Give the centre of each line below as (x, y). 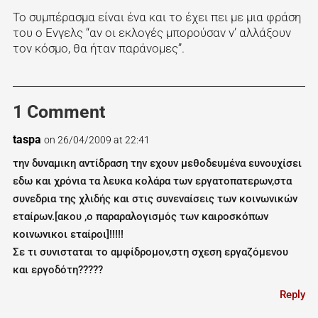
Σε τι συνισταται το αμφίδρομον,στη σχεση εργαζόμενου (150, 252)
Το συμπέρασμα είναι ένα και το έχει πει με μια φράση (157, 17)
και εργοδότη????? (57, 270)
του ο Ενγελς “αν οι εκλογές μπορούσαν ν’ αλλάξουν (152, 33)
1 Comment (59, 112)
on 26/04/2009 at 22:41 (97, 140)
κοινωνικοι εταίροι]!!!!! (68, 235)
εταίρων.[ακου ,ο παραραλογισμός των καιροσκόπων (140, 217)
